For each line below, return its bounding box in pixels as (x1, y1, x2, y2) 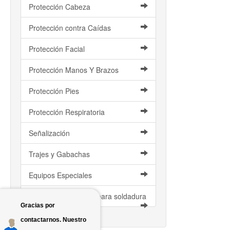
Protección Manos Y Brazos (29, 65, 119, 75)
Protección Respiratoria (29, 107, 105, 117)
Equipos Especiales (29, 170, 92, 180)
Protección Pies (29, 86, 79, 96)
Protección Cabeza (29, 2, 90, 12)
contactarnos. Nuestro (21, 216, 86, 223)
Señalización (29, 128, 70, 138)
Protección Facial (29, 44, 85, 54)
